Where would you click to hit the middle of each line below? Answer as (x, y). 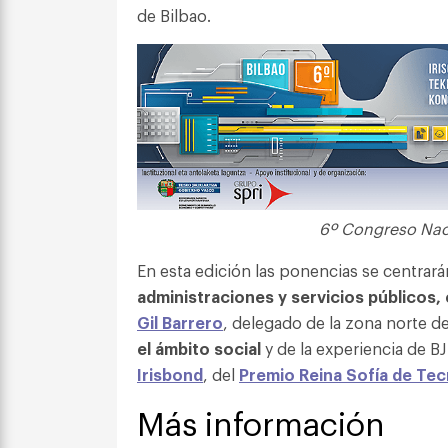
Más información (261, 421)
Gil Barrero (180, 321)
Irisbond (170, 373)
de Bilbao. (174, 15)
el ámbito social (199, 347)
